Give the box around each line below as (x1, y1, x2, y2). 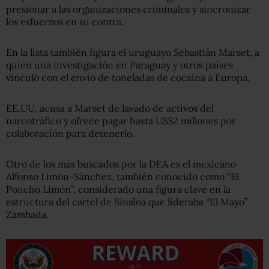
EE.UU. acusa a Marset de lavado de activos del (6, 102, 214, 114)
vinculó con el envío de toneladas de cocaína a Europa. (6, 71, 250, 83)
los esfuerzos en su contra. (6, 16, 124, 28)
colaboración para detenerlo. (6, 127, 134, 139)
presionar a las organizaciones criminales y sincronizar (6, 3, 250, 15)
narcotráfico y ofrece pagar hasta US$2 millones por (6, 115, 236, 127)
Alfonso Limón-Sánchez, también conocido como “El (6, 171, 239, 183)
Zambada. (6, 208, 49, 220)
